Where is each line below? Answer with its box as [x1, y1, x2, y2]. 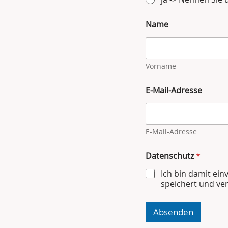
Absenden [153, 206, 193, 218]
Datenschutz [146, 150, 196, 162]
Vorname [146, 61, 176, 71]
